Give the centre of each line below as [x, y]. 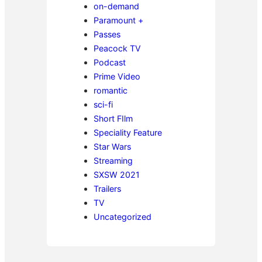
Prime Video [117, 76]
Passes [107, 34]
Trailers [107, 188]
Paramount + [118, 20]
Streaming [113, 160]
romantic [111, 90]
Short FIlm [113, 118]
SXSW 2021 [117, 174]
